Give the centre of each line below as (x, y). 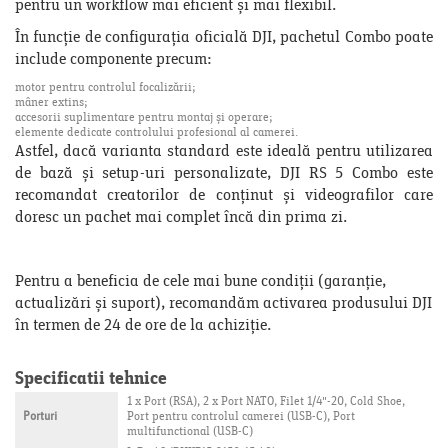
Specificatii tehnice (91, 380)
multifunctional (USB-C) (190, 433)
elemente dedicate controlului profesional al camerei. (156, 134)
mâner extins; (51, 104)
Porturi (40, 417)
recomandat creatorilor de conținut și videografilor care (224, 196)
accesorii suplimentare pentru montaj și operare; (144, 119)
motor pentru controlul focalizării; (105, 89)
